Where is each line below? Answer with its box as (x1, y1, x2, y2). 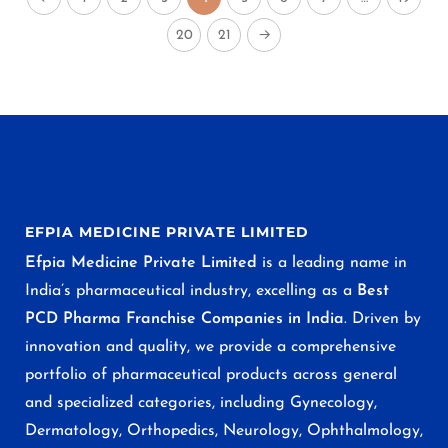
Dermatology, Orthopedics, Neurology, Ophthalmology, (25, 422, 423, 439)
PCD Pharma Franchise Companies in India (25, 310, 344, 327)
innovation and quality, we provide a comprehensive (25, 338, 396, 355)
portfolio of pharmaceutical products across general (25, 366, 397, 383)
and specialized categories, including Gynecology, (25, 394, 377, 411)
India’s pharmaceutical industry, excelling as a (25, 282, 357, 299)
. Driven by (344, 310, 421, 327)
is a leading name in (257, 254, 407, 271)
